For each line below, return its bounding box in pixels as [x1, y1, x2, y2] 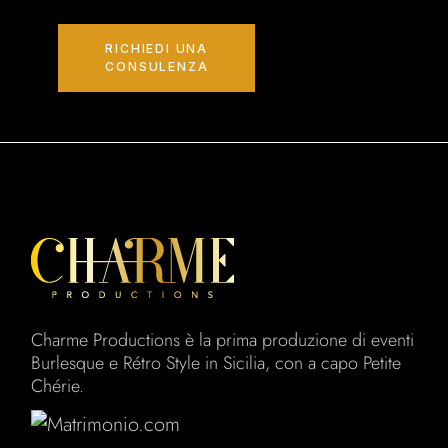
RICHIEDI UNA [105, 41, 208, 56]
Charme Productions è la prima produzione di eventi [31, 327, 415, 353]
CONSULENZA [105, 59, 209, 74]
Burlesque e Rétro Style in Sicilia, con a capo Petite [31, 350, 402, 376]
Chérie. [31, 373, 85, 399]
